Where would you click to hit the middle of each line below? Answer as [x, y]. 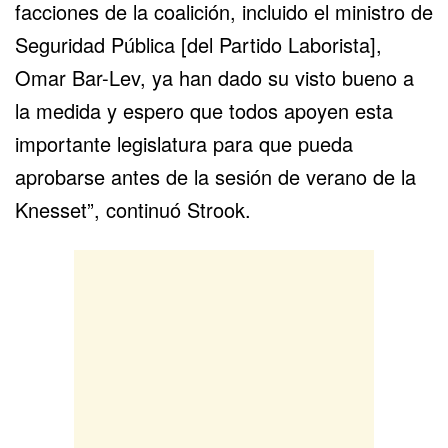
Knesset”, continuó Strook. [133, 209]
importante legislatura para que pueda [184, 143]
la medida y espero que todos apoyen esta [204, 110]
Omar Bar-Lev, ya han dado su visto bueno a [214, 77]
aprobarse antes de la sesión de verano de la [215, 176]
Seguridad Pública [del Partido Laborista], [198, 44]
